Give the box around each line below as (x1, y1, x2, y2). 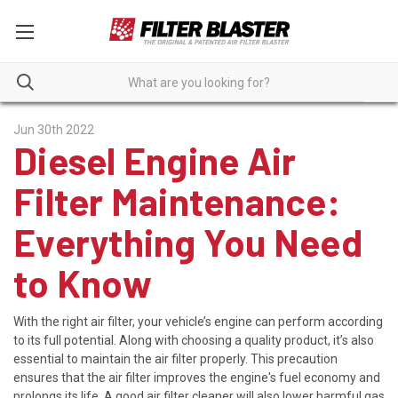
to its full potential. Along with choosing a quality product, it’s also (13, 332, 374, 347)
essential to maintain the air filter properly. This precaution (13, 351, 338, 366)
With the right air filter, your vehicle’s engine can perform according (13, 314, 383, 329)
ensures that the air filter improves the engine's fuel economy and (13, 370, 380, 385)
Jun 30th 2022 (13, 123, 94, 137)
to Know (13, 260, 152, 305)
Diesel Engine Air (13, 138, 297, 182)
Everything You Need (13, 219, 362, 264)
